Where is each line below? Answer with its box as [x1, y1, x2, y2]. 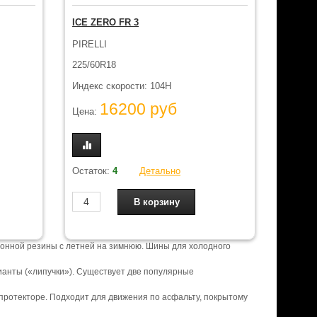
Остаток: [72, 165, 113, 176]
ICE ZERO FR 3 [72, 17, 139, 28]
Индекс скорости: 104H [72, 80, 171, 91]
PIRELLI [72, 38, 107, 50]
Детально [139, 165, 180, 176]
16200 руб [100, 100, 177, 119]
